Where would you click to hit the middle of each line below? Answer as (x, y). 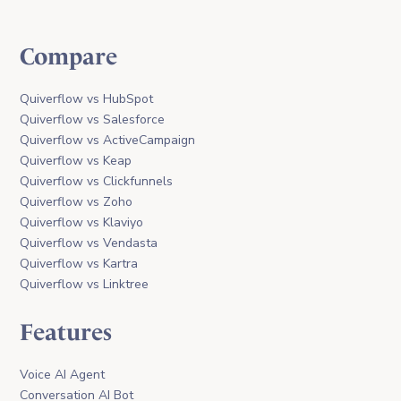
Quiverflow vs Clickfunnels (97, 181)
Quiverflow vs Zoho (77, 202)
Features (66, 333)
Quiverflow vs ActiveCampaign (108, 140)
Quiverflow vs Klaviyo (82, 222)
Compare (69, 57)
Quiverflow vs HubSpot (87, 99)
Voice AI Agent (63, 375)
